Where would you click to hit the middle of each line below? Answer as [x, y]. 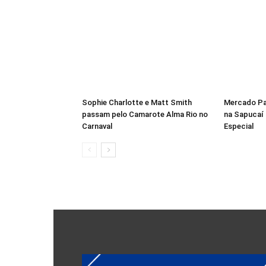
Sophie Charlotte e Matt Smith [137, 103]
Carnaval [97, 126]
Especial [239, 126]
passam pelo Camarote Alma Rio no [145, 115]
